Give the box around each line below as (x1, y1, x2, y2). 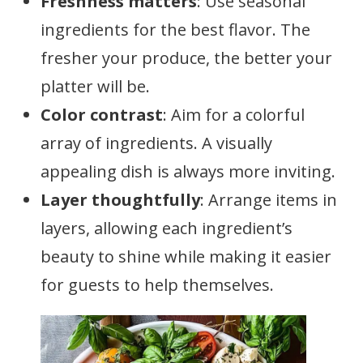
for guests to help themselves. (41, 274, 274, 296)
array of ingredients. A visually (41, 132, 272, 154)
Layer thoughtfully (41, 189, 200, 211)
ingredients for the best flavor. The (41, 19, 310, 41)
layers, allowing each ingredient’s (41, 217, 293, 239)
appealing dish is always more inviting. (41, 160, 335, 182)
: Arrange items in (200, 189, 337, 211)
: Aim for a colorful (163, 104, 305, 126)
